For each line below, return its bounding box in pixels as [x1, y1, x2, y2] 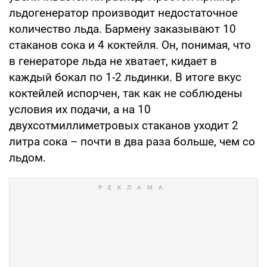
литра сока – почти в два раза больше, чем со [9, 134, 255, 148]
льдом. [9, 150, 46, 164]
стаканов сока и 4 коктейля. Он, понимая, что [9, 38, 251, 52]
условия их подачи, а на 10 [9, 102, 151, 116]
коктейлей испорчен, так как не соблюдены [9, 86, 243, 100]
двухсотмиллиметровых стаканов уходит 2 [9, 118, 238, 132]
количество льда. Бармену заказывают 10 [9, 21, 236, 36]
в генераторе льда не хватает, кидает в [9, 54, 217, 68]
